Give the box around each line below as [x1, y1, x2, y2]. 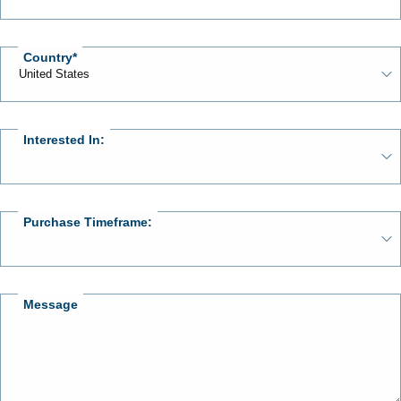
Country [23, 49, 73, 64]
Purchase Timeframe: [23, 214, 152, 229]
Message [23, 296, 78, 311]
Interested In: [23, 132, 105, 147]
